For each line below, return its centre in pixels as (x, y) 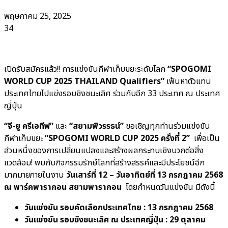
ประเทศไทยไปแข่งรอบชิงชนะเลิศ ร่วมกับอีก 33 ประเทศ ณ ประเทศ (112, 93)
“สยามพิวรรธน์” (96, 126)
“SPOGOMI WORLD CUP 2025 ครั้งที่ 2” (118, 138)
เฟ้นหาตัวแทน (188, 81)
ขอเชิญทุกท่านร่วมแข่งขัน (168, 126)
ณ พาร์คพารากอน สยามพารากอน (63, 187)
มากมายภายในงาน (35, 175)
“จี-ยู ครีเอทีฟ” (30, 126)
